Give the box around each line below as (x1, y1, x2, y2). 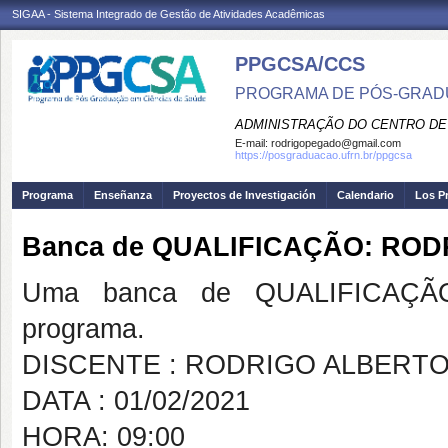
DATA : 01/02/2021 (22, 386, 250, 416)
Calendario (337, 189, 394, 201)
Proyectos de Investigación (173, 189, 316, 201)
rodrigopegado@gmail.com (271, 137, 401, 149)
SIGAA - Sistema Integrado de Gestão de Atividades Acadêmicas (12, 8, 325, 20)
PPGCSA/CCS (235, 53, 365, 75)
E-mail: (235, 137, 271, 149)
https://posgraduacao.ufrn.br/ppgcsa (235, 149, 412, 161)
